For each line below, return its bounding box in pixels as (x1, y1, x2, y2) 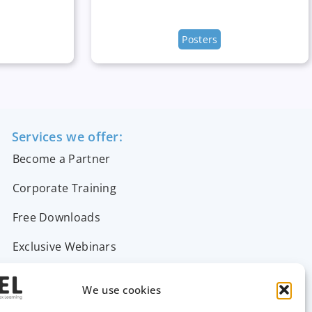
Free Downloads (12, 209, 100, 225)
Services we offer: (11, 127, 123, 145)
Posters (182, 32, 218, 46)
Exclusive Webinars (12, 238, 117, 254)
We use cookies (82, 283, 162, 297)
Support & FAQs (12, 267, 99, 283)
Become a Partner (12, 150, 111, 166)
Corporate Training (12, 180, 117, 196)
